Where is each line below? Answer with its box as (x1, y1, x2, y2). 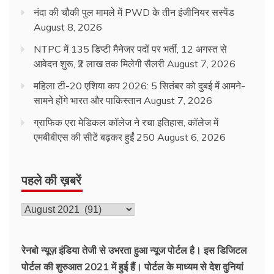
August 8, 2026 (34, 20, 102, 33)
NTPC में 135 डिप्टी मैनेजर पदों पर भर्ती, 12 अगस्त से (34, 42, 227, 55)
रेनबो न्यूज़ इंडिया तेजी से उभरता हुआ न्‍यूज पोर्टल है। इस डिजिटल (21, 243, 247, 256)
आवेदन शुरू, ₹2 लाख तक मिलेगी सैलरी (34, 57, 165, 70)
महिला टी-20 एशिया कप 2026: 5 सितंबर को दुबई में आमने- (34, 79, 245, 92)
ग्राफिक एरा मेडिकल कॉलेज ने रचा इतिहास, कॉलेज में (34, 116, 218, 128)
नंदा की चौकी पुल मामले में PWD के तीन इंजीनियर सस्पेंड (34, 6, 234, 18)
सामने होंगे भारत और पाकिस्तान (34, 94, 141, 106)
